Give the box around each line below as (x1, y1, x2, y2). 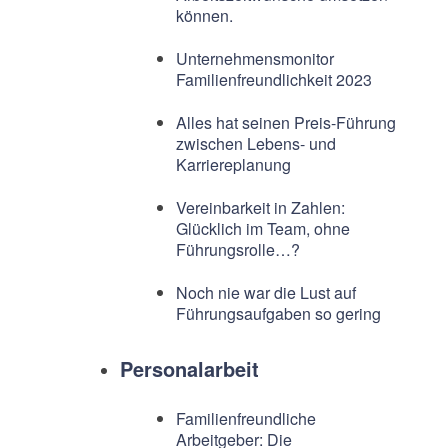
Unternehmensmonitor (175, 47, 334, 70)
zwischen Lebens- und (175, 132, 336, 155)
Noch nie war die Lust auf (175, 281, 356, 304)
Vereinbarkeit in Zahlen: (175, 196, 345, 219)
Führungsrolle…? (175, 238, 300, 261)
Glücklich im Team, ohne (175, 217, 350, 240)
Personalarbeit (119, 354, 259, 383)
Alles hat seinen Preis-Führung (175, 111, 396, 134)
